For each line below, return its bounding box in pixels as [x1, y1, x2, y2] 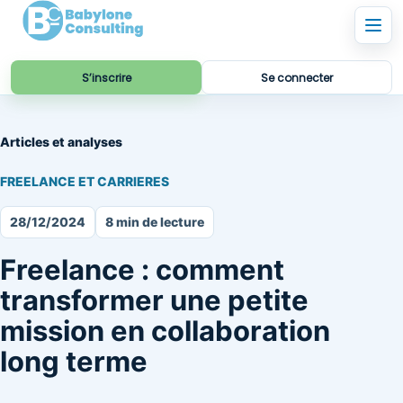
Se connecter [261, 69, 333, 85]
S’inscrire [81, 69, 131, 85]
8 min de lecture [105, 214, 204, 229]
